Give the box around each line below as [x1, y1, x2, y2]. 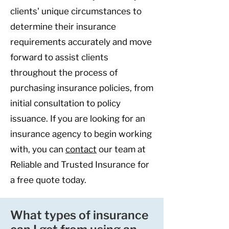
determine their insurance [10, 21, 116, 32]
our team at [97, 144, 146, 154]
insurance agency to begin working [10, 129, 152, 139]
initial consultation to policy [10, 98, 121, 108]
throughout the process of [10, 67, 118, 78]
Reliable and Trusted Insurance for [10, 159, 149, 170]
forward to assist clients [10, 52, 108, 62]
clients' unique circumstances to [10, 6, 142, 16]
